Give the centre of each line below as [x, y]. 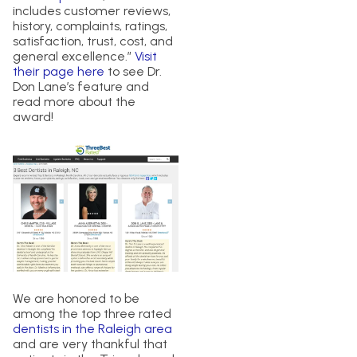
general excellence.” [74, 57]
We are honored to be [76, 299]
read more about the [74, 102]
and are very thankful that [90, 344]
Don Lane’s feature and [81, 87]
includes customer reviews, [92, 11]
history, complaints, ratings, [90, 26]
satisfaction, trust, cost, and [93, 41]
